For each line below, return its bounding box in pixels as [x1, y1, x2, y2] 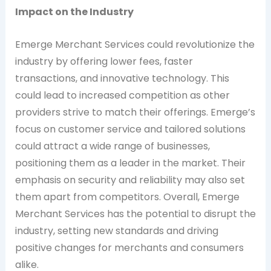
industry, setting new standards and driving [15, 223, 218, 238]
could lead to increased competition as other [15, 88, 230, 102]
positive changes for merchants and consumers [15, 240, 244, 255]
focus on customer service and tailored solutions [15, 122, 246, 136]
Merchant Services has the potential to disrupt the [15, 206, 256, 221]
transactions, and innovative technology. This [15, 71, 229, 85]
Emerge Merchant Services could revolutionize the [15, 37, 255, 51]
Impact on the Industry [15, 5, 134, 19]
